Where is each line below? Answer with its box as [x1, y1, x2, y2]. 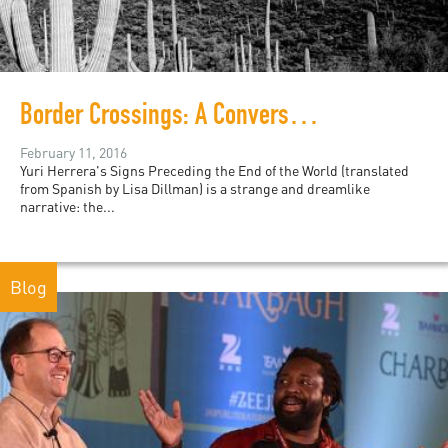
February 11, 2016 [20, 144, 127, 162]
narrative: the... [20, 198, 115, 216]
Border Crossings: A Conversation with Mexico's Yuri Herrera [289, 103, 319, 134]
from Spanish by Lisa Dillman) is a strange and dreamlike [20, 180, 370, 198]
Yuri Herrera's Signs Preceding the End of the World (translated [20, 162, 409, 180]
